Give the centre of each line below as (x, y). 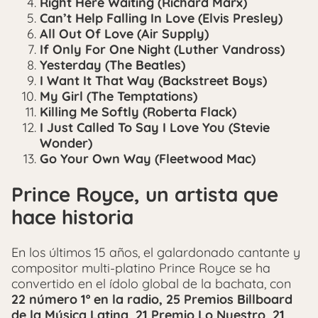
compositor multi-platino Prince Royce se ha (141, 268)
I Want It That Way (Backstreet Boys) (153, 81)
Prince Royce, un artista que (145, 194)
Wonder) (66, 143)
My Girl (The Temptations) (119, 96)
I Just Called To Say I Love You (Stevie (155, 127)
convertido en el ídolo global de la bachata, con (151, 284)
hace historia (72, 217)
